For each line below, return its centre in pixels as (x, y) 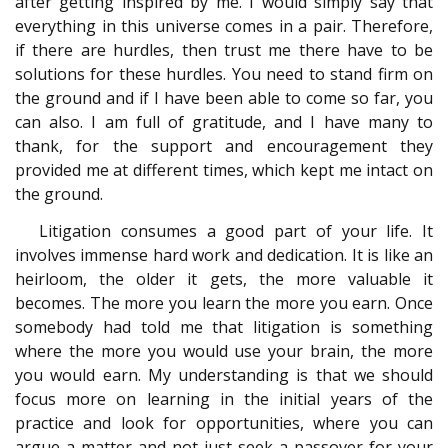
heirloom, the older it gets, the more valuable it (224, 278)
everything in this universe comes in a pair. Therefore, (224, 26)
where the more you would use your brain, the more (224, 350)
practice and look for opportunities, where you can (224, 422)
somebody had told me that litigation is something (224, 326)
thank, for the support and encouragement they (224, 146)
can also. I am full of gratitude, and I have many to (224, 122)
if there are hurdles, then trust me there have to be (224, 50)
